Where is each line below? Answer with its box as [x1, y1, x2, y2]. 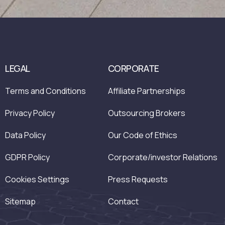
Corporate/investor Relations [107, 152, 217, 163]
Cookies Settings [5, 174, 69, 185]
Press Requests [107, 174, 168, 185]
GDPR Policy [5, 152, 50, 163]
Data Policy [5, 130, 46, 141]
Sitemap [5, 196, 36, 207]
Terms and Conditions [5, 85, 86, 97]
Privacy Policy [5, 107, 55, 119]
